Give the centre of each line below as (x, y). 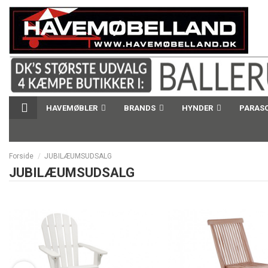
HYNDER (198, 108)
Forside (21, 156)
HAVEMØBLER (73, 108)
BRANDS (141, 108)
